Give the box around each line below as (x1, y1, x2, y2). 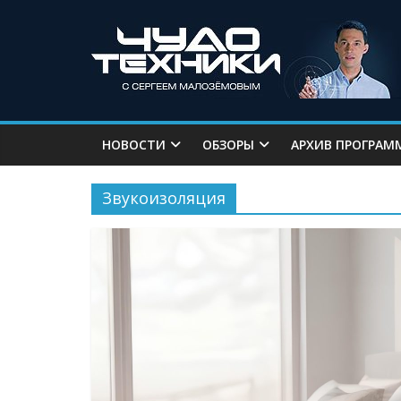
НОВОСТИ (102, 136, 166, 153)
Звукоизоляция (102, 187, 226, 209)
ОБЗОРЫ (202, 136, 254, 153)
